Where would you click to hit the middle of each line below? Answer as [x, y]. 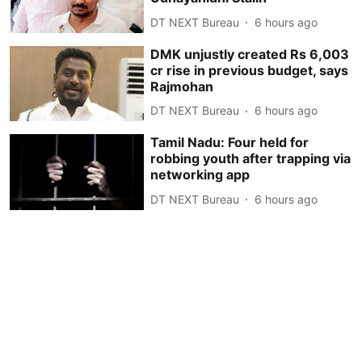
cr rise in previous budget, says [250, 70]
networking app [200, 175]
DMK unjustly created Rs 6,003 [250, 54]
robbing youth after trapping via [251, 159]
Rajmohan [182, 86]
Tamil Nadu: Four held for [230, 143]
